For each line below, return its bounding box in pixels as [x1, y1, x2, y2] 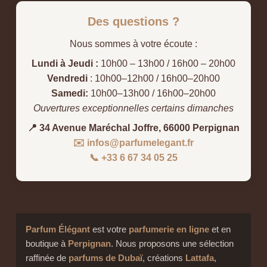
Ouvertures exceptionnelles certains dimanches [33, 103, 234, 114]
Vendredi [47, 73, 88, 84]
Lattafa [185, 253, 214, 263]
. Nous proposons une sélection [110, 238, 234, 249]
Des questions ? [88, 15, 179, 29]
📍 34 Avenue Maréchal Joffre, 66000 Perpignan [27, 123, 240, 133]
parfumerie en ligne [128, 224, 209, 235]
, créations [142, 253, 185, 263]
